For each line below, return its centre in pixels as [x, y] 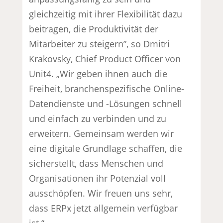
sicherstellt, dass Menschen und [96, 163]
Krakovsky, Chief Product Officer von [105, 58]
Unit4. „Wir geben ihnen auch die [98, 73]
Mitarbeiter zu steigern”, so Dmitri [100, 44]
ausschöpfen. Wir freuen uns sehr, [101, 193]
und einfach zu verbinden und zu [98, 118]
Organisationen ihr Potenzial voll [98, 178]
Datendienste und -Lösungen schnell [106, 103]
